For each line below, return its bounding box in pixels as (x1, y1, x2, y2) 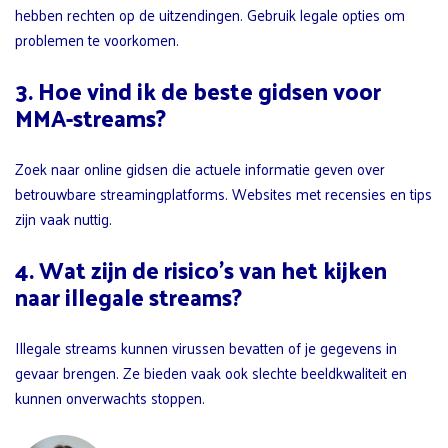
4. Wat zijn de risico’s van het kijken (15, 249, 387, 291)
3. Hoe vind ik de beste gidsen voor (15, 70, 381, 112)
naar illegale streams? (15, 276, 242, 318)
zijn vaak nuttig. (15, 205, 112, 233)
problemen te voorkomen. (15, 26, 179, 54)
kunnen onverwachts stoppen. (15, 384, 205, 412)
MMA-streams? (15, 97, 166, 139)
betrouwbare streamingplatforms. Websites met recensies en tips (15, 180, 432, 208)
